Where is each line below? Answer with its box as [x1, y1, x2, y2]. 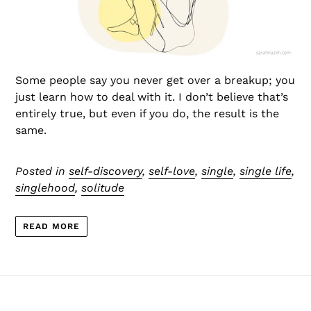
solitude [81, 181, 124, 195]
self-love [149, 165, 195, 178]
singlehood [15, 181, 75, 195]
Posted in [15, 165, 69, 178]
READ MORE [23, 221, 80, 231]
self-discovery [69, 165, 142, 178]
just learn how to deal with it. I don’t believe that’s [15, 90, 288, 104]
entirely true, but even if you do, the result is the [15, 107, 279, 121]
